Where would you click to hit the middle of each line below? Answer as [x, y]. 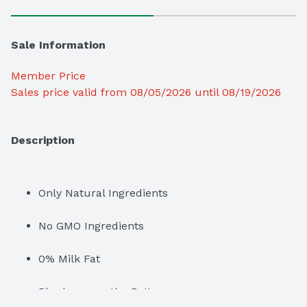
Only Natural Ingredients [103, 193]
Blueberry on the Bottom [103, 292]
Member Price [48, 76]
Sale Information [58, 45]
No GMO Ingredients [91, 226]
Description [43, 140]
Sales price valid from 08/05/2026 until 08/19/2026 [146, 93]
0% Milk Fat [69, 259]
